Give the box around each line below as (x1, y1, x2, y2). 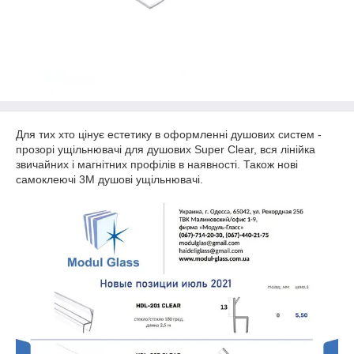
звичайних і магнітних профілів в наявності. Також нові (16, 158, 298, 171)
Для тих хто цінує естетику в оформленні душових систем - (16, 128, 322, 141)
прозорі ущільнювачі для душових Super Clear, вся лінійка (16, 143, 315, 156)
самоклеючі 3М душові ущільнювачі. (16, 173, 203, 186)
